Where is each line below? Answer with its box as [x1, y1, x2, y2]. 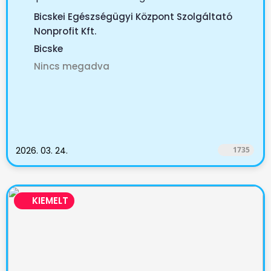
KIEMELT [32, 194, 68, 207]
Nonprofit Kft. [34, 25, 96, 38]
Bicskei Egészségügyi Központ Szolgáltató [34, 10, 232, 23]
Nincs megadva [34, 60, 109, 73]
